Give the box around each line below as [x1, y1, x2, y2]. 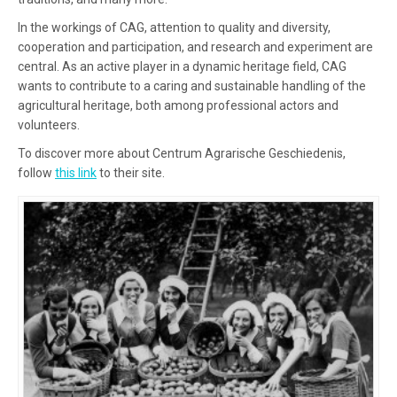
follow [18, 166, 55, 180]
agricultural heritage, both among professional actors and [18, 98, 339, 113]
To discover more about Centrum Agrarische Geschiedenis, [18, 146, 346, 160]
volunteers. [18, 118, 80, 132]
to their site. [97, 166, 165, 180]
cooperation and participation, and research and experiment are [18, 40, 373, 54]
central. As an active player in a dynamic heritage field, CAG [18, 59, 346, 74]
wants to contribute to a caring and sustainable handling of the [18, 79, 366, 93]
